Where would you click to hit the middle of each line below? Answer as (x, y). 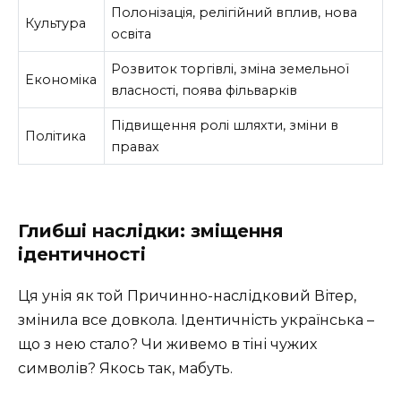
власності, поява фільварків (205, 90)
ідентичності (82, 255)
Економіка (61, 79)
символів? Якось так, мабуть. (125, 369)
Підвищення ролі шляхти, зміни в (225, 125)
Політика (56, 136)
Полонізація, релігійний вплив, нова (235, 12)
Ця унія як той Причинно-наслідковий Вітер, (187, 296)
